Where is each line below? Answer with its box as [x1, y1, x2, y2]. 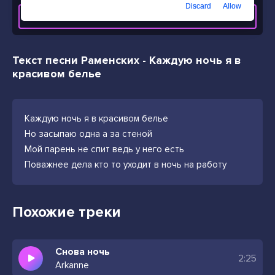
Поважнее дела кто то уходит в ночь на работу [25, 159, 227, 170]
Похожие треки [12, 203, 121, 221]
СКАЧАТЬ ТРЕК [104, 12, 171, 23]
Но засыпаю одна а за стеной [25, 128, 152, 139]
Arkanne [55, 260, 89, 271]
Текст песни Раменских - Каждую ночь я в [12, 53, 241, 67]
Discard [185, 2, 211, 11]
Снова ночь [55, 246, 110, 258]
